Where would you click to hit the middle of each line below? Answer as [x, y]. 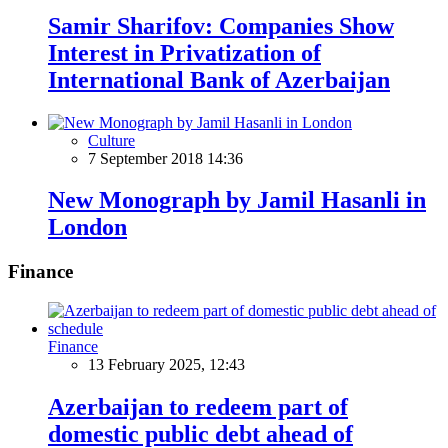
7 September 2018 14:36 [165, 158]
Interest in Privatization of [184, 52]
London [87, 227]
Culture [111, 140]
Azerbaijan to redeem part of [198, 406]
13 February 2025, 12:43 [166, 365]
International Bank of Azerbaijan [219, 79]
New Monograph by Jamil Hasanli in [237, 200]
